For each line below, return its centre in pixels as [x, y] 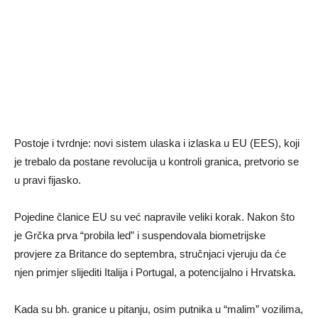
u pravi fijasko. [48, 180]
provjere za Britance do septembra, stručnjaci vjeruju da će [150, 254]
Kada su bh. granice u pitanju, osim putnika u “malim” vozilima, [159, 309]
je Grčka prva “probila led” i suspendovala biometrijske [140, 236]
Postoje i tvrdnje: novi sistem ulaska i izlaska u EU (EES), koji [157, 143]
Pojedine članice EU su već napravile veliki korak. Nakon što [154, 217]
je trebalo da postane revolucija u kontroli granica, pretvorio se [157, 162]
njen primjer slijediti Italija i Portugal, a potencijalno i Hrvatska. [155, 273]
